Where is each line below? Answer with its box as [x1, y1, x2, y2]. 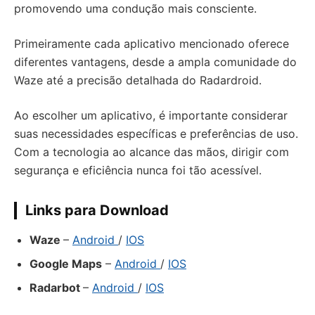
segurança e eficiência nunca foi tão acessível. [14, 163, 262, 177]
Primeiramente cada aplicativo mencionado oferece [14, 37, 289, 51]
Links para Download [25, 202, 169, 219]
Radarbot [30, 281, 83, 295]
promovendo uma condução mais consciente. [14, 1, 257, 15]
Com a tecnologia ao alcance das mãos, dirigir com [14, 145, 289, 159]
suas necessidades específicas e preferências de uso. [14, 127, 298, 141]
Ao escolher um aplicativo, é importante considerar [14, 108, 288, 122]
